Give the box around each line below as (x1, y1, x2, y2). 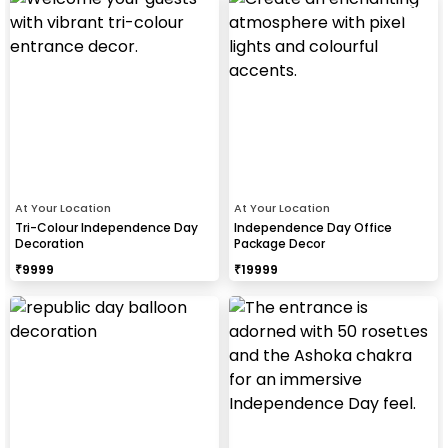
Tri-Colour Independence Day (15, 218, 198, 236)
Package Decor (234, 234, 325, 252)
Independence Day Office (234, 218, 392, 236)
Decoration (15, 234, 84, 252)
